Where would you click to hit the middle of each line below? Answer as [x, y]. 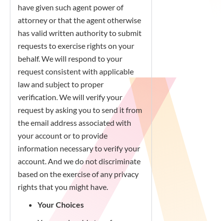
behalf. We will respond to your [70, 58]
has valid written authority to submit [80, 33]
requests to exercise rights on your [76, 46]
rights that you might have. [63, 187]
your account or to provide [63, 135]
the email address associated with [74, 123]
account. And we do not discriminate [79, 161]
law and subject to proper [61, 84]
